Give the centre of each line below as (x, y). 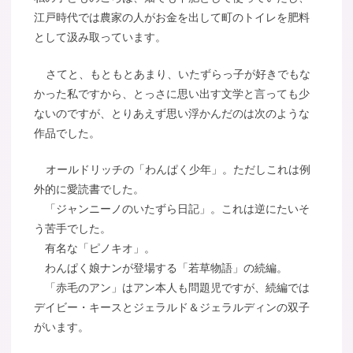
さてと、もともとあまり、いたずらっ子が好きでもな (178, 74)
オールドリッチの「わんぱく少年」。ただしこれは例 (178, 170)
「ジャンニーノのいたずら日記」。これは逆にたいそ (172, 209)
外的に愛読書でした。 (89, 190)
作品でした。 (67, 133)
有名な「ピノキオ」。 (95, 249)
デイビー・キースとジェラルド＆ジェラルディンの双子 (172, 308)
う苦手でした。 (73, 229)
